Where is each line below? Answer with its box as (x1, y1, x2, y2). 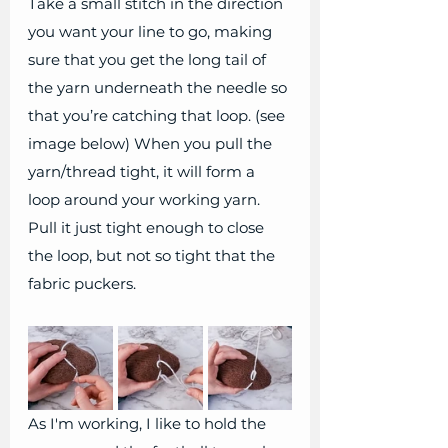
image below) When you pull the (28, 134, 276, 154)
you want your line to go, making (28, 22, 276, 42)
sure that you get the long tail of (28, 50, 270, 70)
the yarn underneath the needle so (28, 78, 291, 98)
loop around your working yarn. (28, 190, 264, 210)
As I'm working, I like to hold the (28, 414, 270, 434)
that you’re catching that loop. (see (28, 106, 289, 126)
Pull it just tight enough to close (28, 218, 268, 238)
